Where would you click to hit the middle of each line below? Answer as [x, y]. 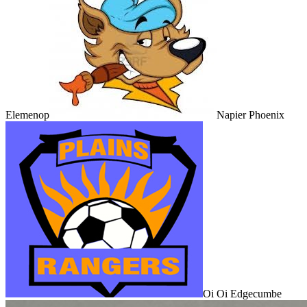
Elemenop [27, 114]
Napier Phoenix [250, 114]
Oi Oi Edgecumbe [242, 293]
